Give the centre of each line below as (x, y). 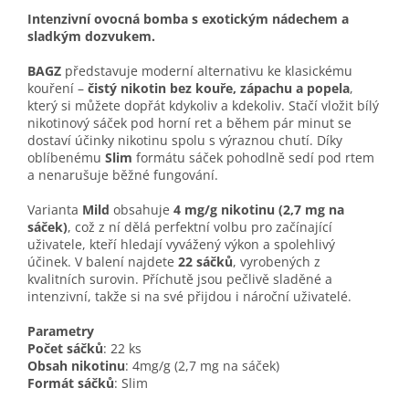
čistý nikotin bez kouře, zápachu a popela (219, 88)
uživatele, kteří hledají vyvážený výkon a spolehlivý (181, 244)
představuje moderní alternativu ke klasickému (207, 70)
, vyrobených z (277, 261)
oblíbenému (66, 157)
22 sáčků (205, 261)
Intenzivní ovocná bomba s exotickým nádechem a (188, 18)
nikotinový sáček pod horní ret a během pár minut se (189, 122)
